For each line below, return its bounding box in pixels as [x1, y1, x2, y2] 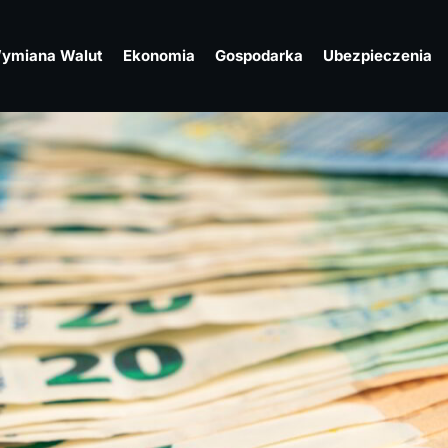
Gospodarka [215, 46, 303, 65]
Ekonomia [123, 46, 195, 65]
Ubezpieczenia [323, 46, 432, 65]
